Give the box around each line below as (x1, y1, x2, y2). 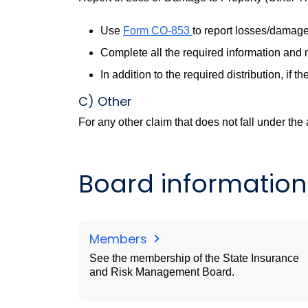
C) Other (78, 93, 132, 110)
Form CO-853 (123, 25, 192, 36)
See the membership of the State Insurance (89, 252, 299, 264)
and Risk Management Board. (89, 266, 234, 278)
